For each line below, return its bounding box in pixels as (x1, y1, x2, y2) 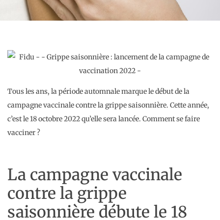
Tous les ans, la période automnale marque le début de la (7, 87, 190, 96)
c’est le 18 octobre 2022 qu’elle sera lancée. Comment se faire (7, 114, 200, 124)
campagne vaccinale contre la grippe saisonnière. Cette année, (7, 101, 209, 110)
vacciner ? (7, 128, 40, 137)
